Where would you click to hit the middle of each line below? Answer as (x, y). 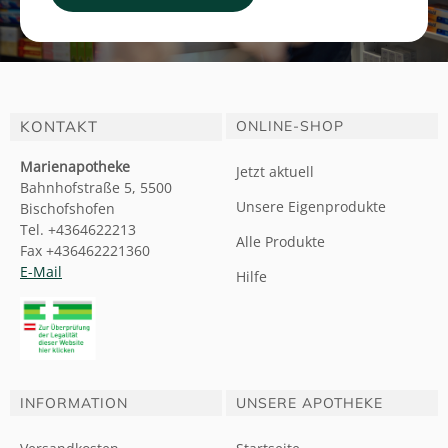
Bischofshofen (67, 208)
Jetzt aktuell (275, 171)
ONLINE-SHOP (290, 126)
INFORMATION (74, 403)
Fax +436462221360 (85, 250)
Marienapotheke (75, 166)
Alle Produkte (280, 241)
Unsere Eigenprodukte (311, 206)
